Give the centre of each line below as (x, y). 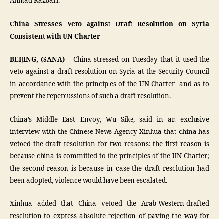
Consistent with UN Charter (55, 36)
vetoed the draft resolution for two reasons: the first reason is (109, 144)
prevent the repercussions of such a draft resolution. (90, 96)
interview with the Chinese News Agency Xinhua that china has (109, 132)
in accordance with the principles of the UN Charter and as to (109, 84)
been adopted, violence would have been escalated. (88, 181)
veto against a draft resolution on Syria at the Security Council (109, 72)
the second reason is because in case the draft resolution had (109, 168)
